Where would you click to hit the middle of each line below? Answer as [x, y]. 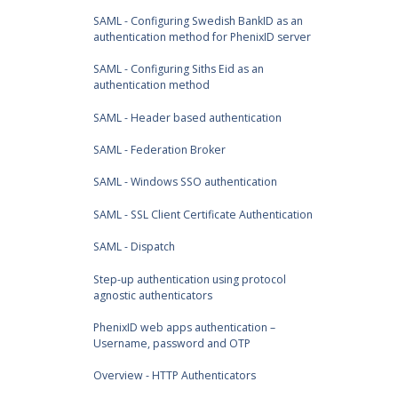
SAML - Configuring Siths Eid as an [178, 69]
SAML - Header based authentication [187, 117]
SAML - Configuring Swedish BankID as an [198, 20]
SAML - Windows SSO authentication [185, 182]
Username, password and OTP [171, 343]
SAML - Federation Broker [159, 150]
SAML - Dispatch [134, 247]
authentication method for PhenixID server [202, 36]
